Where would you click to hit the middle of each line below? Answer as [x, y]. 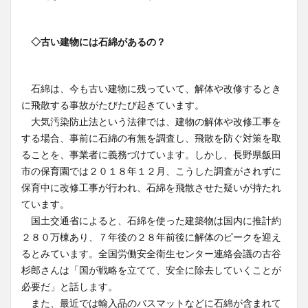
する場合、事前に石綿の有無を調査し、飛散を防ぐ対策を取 [151, 138]
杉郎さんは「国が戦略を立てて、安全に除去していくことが [151, 270]
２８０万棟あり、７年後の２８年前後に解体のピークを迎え [151, 237]
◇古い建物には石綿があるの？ [98, 42]
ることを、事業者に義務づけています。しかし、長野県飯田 [151, 154]
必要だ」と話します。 [69, 286]
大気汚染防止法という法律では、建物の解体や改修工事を [151, 121]
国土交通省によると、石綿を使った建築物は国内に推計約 [151, 220]
